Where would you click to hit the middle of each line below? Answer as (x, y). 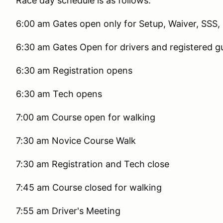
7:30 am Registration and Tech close (93, 164)
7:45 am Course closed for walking (90, 187)
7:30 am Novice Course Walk (76, 141)
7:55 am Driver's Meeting (68, 211)
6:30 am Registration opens (74, 70)
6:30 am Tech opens (59, 94)
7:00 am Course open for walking (87, 117)
